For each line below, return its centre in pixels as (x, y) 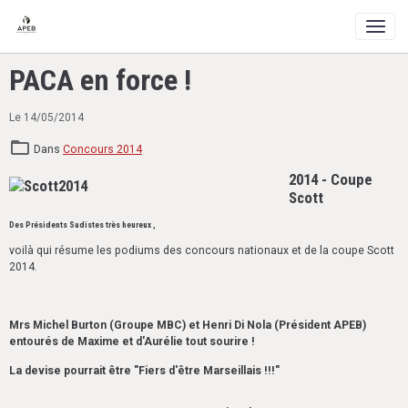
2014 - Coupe (331, 179)
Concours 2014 (102, 149)
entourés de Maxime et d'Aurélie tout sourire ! (132, 342)
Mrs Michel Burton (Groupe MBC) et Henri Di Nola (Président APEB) (188, 325)
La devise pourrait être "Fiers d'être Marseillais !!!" (144, 371)
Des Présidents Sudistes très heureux (81, 224)
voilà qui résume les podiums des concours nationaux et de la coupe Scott (202, 250)
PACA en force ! (100, 80)
